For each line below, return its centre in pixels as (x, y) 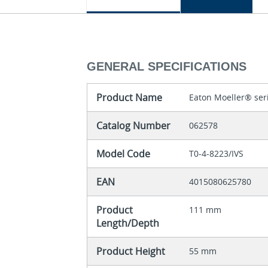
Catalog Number (134, 126)
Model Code (124, 154)
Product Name (130, 98)
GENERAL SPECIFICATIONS (167, 67)
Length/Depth (128, 223)
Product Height (131, 252)
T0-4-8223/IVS (217, 154)
